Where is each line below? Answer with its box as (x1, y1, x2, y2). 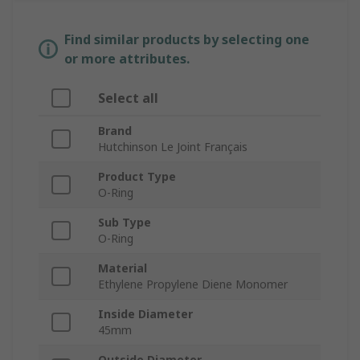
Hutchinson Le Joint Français (98, 139, 247, 155)
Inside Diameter (98, 306, 193, 322)
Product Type (98, 169, 176, 185)
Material (98, 260, 147, 276)
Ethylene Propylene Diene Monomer (98, 276, 288, 292)
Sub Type (98, 215, 151, 231)
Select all (98, 89, 158, 108)
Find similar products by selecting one (64, 31, 309, 49)
